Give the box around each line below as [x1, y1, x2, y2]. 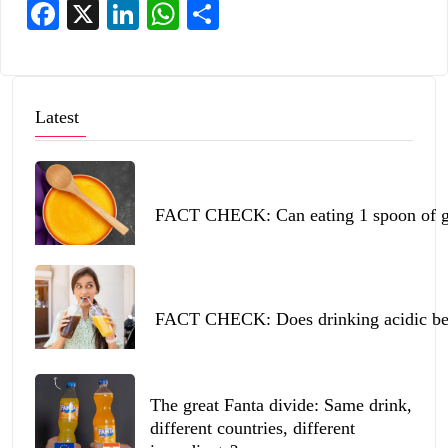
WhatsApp [179, 4, 256, 25]
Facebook [59, 4, 129, 25]
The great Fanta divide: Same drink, [150, 395, 412, 416]
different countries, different [150, 418, 355, 439]
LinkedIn [139, 4, 205, 25]
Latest [35, 107, 79, 128]
